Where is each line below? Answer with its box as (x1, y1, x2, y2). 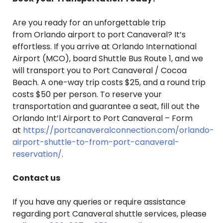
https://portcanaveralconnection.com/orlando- (23, 124, 214, 136)
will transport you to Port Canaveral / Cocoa (12, 65, 187, 77)
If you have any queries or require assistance (12, 196, 186, 208)
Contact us (12, 172, 60, 184)
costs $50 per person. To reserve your (12, 89, 162, 101)
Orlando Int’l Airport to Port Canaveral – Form (12, 112, 193, 124)
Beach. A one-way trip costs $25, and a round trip (12, 77, 206, 89)
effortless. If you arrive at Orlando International (12, 41, 197, 53)
